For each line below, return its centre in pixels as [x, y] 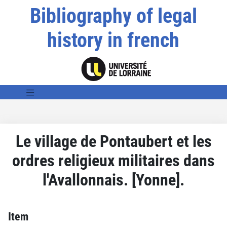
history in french [113, 40]
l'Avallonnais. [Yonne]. [113, 180]
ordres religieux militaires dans [113, 160]
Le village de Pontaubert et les [113, 141]
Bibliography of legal [113, 16]
